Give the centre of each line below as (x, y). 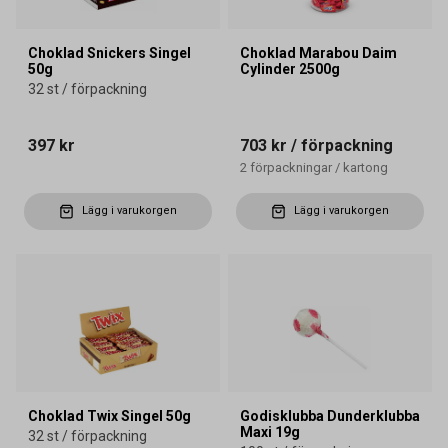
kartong (365, 167)
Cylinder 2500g (290, 68)
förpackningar (291, 167)
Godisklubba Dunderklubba (330, 415)
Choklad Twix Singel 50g (109, 415)
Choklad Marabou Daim (318, 52)
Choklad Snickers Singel (109, 52)
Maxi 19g (270, 431)
